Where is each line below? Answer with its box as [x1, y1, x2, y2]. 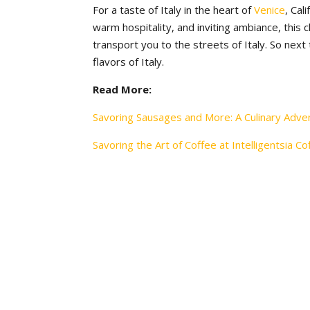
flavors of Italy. [93, 55, 165, 69]
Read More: [93, 82, 152, 96]
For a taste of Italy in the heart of [93, 3, 255, 17]
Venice [254, 3, 286, 17]
